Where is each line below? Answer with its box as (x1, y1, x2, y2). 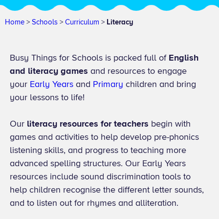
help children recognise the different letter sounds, (10, 184, 204, 195)
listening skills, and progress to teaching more (10, 145, 186, 155)
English (169, 52, 198, 63)
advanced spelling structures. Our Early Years (10, 158, 186, 169)
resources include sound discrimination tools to (10, 171, 191, 182)
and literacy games (10, 66, 88, 76)
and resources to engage (88, 66, 187, 76)
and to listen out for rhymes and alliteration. (10, 197, 178, 208)
